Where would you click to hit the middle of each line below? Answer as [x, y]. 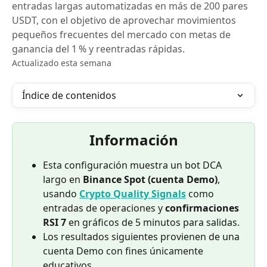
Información [133, 140]
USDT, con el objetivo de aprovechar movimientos [124, 20]
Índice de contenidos [69, 95]
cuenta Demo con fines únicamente [124, 251]
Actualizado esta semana [62, 63]
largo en [63, 179]
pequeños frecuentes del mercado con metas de [121, 35]
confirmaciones [203, 208]
